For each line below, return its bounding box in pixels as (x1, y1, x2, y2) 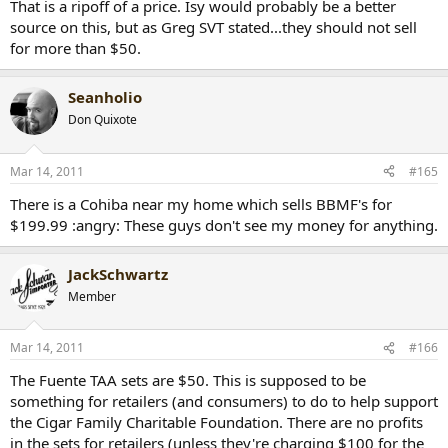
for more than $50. (10, 38, 141, 59)
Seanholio (68, 87, 142, 108)
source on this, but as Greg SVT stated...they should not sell (10, 17, 417, 38)
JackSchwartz (68, 263, 168, 284)
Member (68, 287, 116, 305)
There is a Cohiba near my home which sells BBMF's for (10, 193, 392, 214)
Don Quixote (68, 111, 137, 129)
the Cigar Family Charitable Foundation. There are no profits (10, 412, 423, 433)
